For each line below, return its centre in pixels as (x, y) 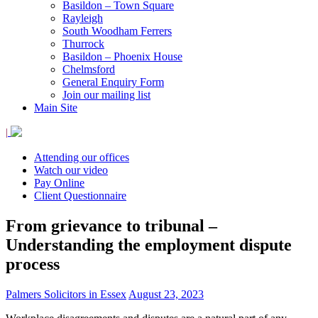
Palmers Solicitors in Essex (66, 294)
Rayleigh (83, 18)
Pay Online (59, 182)
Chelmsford (89, 69)
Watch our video (71, 170)
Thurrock (83, 43)
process (33, 264)
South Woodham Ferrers (117, 31)
